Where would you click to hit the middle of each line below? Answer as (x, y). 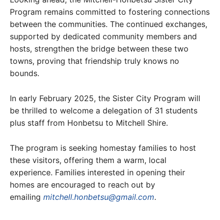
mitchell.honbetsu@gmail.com (99, 197)
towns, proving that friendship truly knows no (95, 61)
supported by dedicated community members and (103, 37)
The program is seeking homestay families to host (103, 148)
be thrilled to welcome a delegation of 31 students (104, 111)
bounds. (25, 73)
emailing (27, 197)
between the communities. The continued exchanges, (109, 24)
